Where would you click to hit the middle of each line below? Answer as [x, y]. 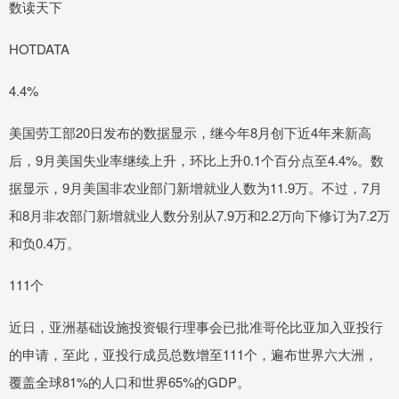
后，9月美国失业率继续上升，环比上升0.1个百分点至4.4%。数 [196, 160]
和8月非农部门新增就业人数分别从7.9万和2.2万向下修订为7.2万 [199, 216]
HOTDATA [39, 49]
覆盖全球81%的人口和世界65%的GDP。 [130, 382]
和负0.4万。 [45, 243]
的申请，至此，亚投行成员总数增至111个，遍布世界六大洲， [193, 354]
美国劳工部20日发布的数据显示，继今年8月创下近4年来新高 [190, 133]
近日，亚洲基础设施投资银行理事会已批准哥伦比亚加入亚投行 [196, 327]
